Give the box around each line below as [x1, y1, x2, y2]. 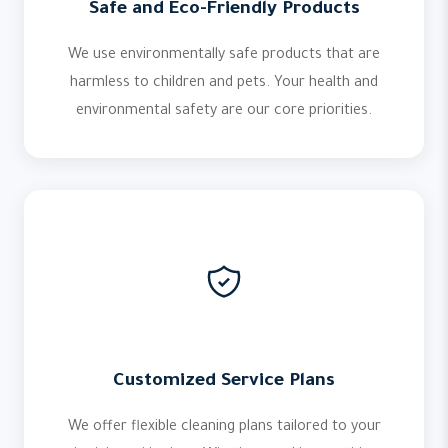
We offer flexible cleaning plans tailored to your [67, 420, 381, 436]
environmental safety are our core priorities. [76, 104, 372, 120]
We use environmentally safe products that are [68, 48, 380, 64]
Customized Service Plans [113, 372, 335, 392]
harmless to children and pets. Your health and [70, 76, 378, 92]
